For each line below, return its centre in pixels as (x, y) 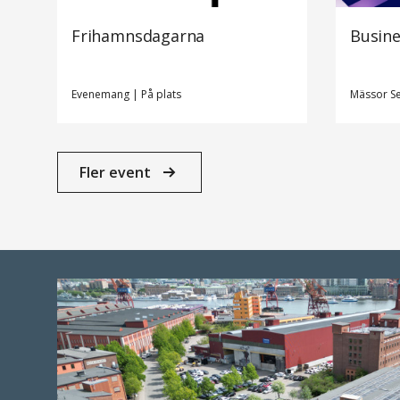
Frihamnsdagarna (138, 36)
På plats (161, 95)
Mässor (370, 95)
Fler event (115, 173)
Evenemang (102, 95)
